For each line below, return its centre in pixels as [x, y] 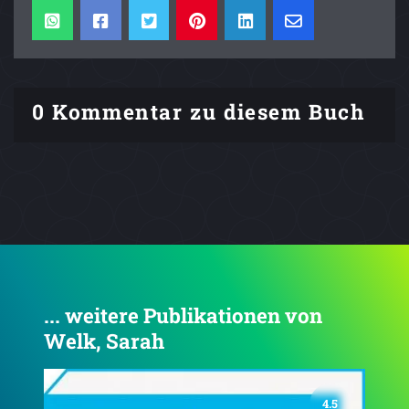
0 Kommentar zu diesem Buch [199, 111]
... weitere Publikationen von [183, 315]
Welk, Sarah [104, 341]
